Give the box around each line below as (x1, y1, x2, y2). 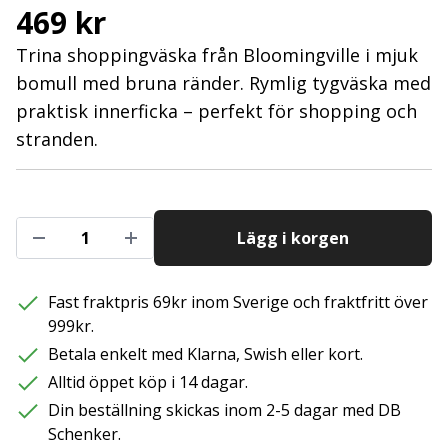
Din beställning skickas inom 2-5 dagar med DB (48, 399, 401, 421)
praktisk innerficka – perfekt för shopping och (16, 99, 417, 123)
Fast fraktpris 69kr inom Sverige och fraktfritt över (48, 291, 428, 313)
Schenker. (48, 423, 121, 445)
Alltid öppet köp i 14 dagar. (48, 371, 248, 393)
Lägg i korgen (237, 227, 349, 249)
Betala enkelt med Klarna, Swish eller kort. (48, 343, 363, 365)
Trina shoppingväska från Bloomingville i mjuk (16, 43, 418, 67)
